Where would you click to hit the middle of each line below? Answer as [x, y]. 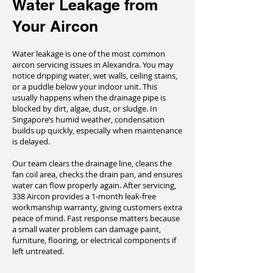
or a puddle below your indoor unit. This [85, 87]
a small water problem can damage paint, [87, 229]
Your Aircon [55, 26]
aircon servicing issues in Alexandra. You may [93, 65]
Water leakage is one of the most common [89, 54]
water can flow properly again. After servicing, [94, 185]
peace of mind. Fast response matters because [96, 218]
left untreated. [38, 251]
